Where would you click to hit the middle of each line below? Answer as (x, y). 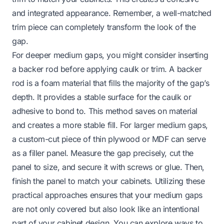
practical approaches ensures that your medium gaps (107, 195)
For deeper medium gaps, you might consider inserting (110, 55)
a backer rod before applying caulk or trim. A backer (107, 69)
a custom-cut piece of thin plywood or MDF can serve (109, 139)
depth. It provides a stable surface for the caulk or (102, 97)
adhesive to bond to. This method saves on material (105, 111)
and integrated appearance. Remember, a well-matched (112, 13)
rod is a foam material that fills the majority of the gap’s (111, 83)
